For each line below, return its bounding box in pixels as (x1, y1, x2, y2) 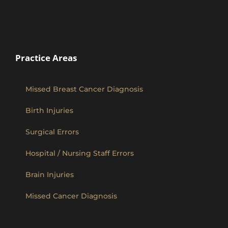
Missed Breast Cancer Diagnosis (25, 84, 143, 94)
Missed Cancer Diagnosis (25, 191, 117, 201)
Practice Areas (15, 52, 77, 64)
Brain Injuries (25, 170, 74, 179)
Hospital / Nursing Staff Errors (25, 149, 134, 158)
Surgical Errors (25, 127, 79, 136)
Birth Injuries (25, 106, 73, 115)
